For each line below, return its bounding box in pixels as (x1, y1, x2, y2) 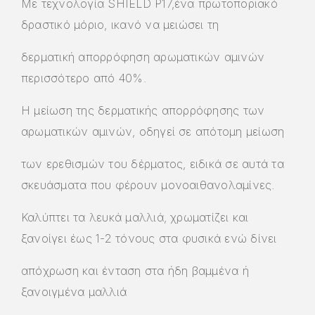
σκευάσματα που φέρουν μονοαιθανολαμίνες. (21, 177, 275, 192)
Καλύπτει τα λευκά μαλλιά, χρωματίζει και (21, 210, 249, 224)
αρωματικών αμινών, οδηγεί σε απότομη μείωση (21, 124, 285, 139)
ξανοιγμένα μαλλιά (21, 284, 127, 299)
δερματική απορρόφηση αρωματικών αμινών (21, 49, 265, 64)
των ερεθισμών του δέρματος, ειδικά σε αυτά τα (21, 156, 284, 171)
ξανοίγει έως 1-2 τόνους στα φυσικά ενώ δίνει (21, 231, 277, 245)
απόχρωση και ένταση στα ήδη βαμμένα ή (21, 263, 249, 278)
